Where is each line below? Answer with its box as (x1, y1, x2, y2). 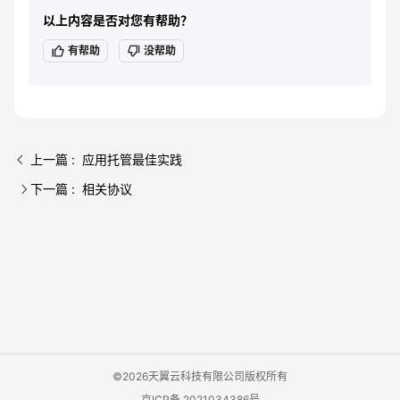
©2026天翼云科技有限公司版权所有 (112, 370, 287, 383)
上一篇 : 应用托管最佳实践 (30, 152, 182, 167)
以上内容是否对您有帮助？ (43, 12, 193, 28)
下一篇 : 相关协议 (30, 181, 132, 196)
